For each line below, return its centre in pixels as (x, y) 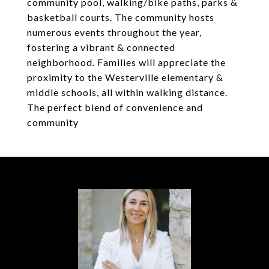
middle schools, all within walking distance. (127, 92)
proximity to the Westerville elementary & (125, 77)
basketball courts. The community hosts (121, 17)
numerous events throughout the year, (114, 32)
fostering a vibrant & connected (101, 47)
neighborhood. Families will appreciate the (126, 62)
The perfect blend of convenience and (115, 107)
